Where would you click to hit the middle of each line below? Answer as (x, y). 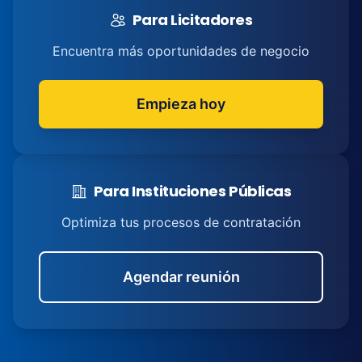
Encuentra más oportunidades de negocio (181, 51)
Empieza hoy (181, 104)
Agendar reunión (181, 277)
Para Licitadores (192, 20)
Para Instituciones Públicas (192, 191)
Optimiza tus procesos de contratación (181, 222)
